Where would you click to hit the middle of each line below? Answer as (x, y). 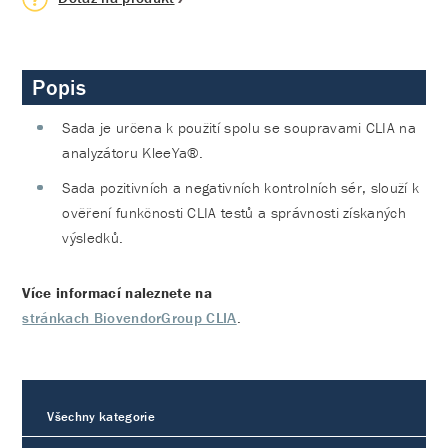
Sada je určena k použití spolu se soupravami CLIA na (239, 128)
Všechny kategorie (101, 417)
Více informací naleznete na (117, 293)
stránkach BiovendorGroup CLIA (129, 318)
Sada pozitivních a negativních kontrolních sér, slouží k (241, 188)
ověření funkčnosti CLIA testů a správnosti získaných (234, 213)
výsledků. (93, 238)
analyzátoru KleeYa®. (133, 153)
